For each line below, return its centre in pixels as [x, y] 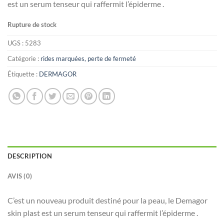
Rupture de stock [32, 25]
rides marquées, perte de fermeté [88, 59]
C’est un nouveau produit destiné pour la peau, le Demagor [107, 200]
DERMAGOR [58, 74]
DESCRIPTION [30, 156]
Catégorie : [24, 59]
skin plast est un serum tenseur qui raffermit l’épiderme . [103, 213]
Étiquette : [23, 74]
